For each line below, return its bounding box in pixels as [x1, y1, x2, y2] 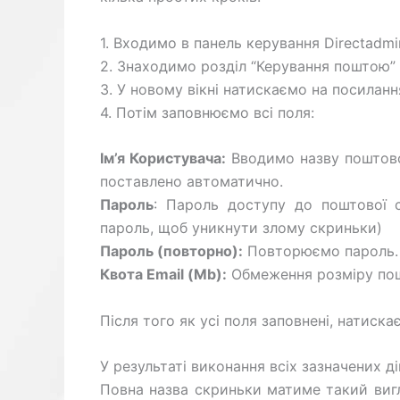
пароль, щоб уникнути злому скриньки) [100, 219, 382, 237]
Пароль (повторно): [100, 242, 243, 261]
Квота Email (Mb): [100, 265, 227, 284]
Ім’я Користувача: [100, 149, 227, 168]
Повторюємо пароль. [243, 242, 398, 261]
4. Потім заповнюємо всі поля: [100, 103, 314, 121]
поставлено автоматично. [100, 172, 283, 191]
